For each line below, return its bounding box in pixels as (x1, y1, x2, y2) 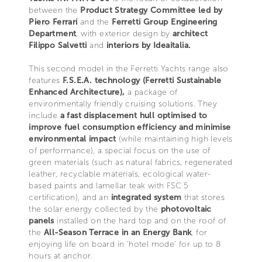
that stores (181, 192, 225, 202)
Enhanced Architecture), (29, 87, 125, 97)
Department (29, 28, 77, 39)
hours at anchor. (29, 250, 93, 261)
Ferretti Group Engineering (109, 16, 218, 27)
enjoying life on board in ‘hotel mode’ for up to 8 (29, 239, 221, 249)
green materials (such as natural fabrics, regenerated (29, 157, 233, 167)
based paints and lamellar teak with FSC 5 (29, 180, 189, 191)
